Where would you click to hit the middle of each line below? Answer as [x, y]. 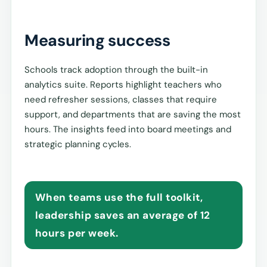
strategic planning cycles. [78, 145]
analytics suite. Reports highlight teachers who [123, 85]
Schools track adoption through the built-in [117, 70]
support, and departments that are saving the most [133, 115]
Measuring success [97, 41]
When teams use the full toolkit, [119, 197]
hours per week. [77, 233]
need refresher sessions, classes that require [121, 100]
